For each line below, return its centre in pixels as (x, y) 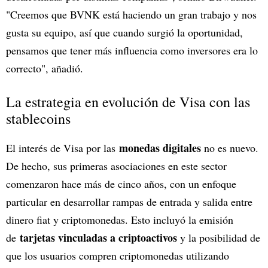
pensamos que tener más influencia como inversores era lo (132, 50)
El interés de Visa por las (63, 147)
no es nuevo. (230, 147)
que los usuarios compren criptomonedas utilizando (118, 255)
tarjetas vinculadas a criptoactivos (98, 237)
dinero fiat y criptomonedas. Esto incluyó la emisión (120, 219)
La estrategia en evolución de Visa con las (128, 101)
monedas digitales (160, 147)
